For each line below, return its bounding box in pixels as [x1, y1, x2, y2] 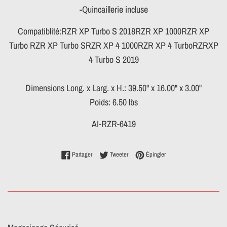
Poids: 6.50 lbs [89, 96, 138, 109]
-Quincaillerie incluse [79, 3, 148, 16]
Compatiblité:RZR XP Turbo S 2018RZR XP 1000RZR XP [18, 25, 209, 38]
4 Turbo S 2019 [88, 53, 139, 66]
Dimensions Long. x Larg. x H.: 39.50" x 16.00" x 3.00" [25, 82, 202, 95]
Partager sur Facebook [92, 149, 145, 159]
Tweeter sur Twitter [128, 149, 171, 159]
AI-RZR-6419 [91, 118, 136, 131]
